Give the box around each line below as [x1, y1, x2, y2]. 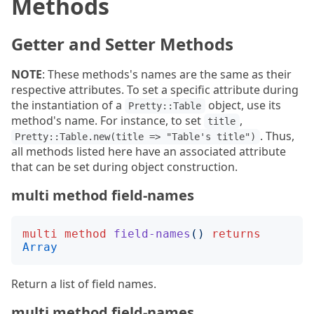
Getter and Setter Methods [11, 32, 233, 55]
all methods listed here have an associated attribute [11, 144, 286, 159]
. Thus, [259, 128, 294, 144]
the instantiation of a [11, 97, 125, 113]
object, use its [205, 97, 281, 113]
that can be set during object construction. [11, 159, 238, 175]
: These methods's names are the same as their [42, 67, 292, 82]
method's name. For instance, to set [11, 113, 204, 128]
